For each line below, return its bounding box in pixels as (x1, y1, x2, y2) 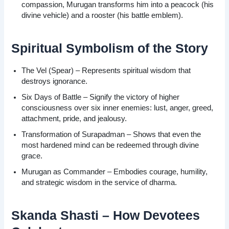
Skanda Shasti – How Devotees (11, 208, 200, 223)
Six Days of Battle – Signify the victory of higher (21, 93, 180, 101)
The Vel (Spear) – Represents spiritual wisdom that (21, 66, 191, 75)
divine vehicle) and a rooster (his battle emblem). (21, 11, 184, 19)
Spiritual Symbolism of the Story (11, 41, 209, 56)
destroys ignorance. (21, 77, 88, 85)
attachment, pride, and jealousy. (21, 114, 127, 123)
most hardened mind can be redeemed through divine (21, 141, 199, 149)
